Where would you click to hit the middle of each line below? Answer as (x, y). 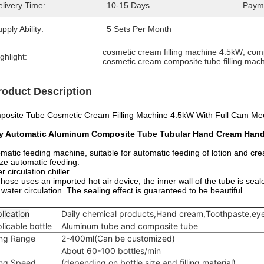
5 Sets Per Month (139, 29)
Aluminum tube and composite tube (130, 226)
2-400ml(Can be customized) (118, 238)
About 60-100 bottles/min (111, 251)
